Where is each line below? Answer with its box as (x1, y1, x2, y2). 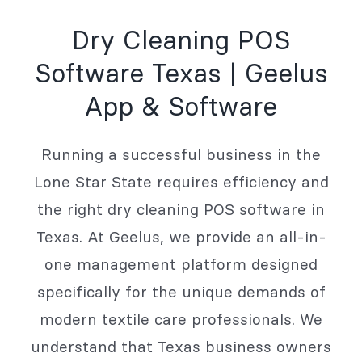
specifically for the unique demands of (36, 281, 326, 301)
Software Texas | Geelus (34, 57, 328, 90)
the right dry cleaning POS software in (37, 199, 325, 219)
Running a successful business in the (41, 144, 321, 164)
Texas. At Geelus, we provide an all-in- (36, 226, 326, 246)
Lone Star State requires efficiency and (33, 171, 329, 192)
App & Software (85, 90, 277, 123)
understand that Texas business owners (31, 336, 331, 356)
